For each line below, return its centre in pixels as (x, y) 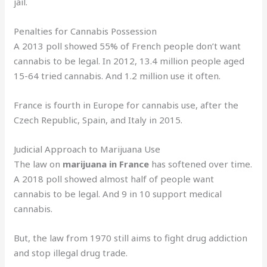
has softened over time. (201, 164)
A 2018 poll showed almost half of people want (114, 178)
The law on (38, 164)
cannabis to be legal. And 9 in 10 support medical (118, 193)
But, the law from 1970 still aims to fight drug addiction (131, 237)
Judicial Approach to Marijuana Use (87, 149)
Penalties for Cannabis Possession (86, 31)
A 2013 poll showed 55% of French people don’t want (128, 46)
